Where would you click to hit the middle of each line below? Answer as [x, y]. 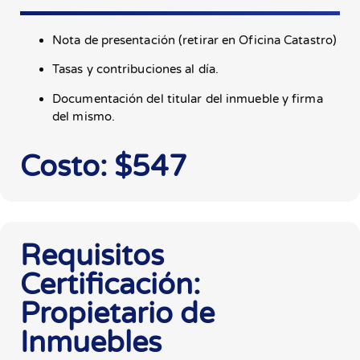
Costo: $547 [104, 166]
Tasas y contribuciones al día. [135, 70]
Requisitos [92, 256]
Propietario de [117, 313]
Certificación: [110, 284]
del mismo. [84, 116]
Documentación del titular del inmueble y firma [188, 98]
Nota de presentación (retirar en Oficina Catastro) [194, 40]
